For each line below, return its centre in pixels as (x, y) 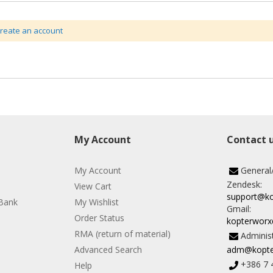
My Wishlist (97, 202)
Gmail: (239, 209)
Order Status (99, 218)
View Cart (93, 186)
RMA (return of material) (122, 234)
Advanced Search (108, 250)
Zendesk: (244, 184)
